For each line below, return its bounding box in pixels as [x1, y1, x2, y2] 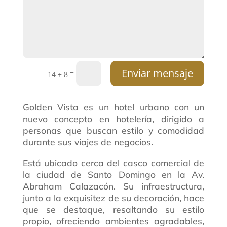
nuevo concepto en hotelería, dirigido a [22, 113, 205, 125]
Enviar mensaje [122, 66, 194, 81]
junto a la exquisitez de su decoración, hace [22, 192, 205, 203]
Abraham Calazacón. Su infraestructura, [22, 180, 205, 192]
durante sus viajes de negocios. [22, 136, 153, 148]
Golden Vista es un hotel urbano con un [22, 101, 205, 113]
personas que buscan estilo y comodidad [22, 125, 205, 136]
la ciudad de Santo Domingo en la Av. [22, 168, 205, 180]
